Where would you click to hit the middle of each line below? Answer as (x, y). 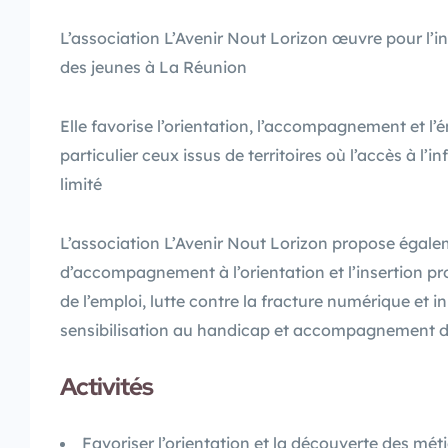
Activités (106, 386)
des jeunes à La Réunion (153, 66)
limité (81, 183)
